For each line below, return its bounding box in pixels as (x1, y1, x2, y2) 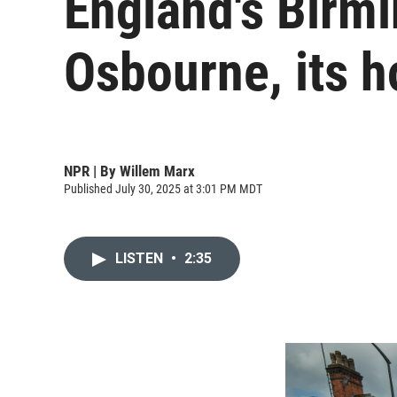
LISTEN (115, 250, 167, 267)
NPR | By (64, 161, 120, 180)
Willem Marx (120, 161, 195, 180)
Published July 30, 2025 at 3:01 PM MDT (64, 181, 262, 196)
